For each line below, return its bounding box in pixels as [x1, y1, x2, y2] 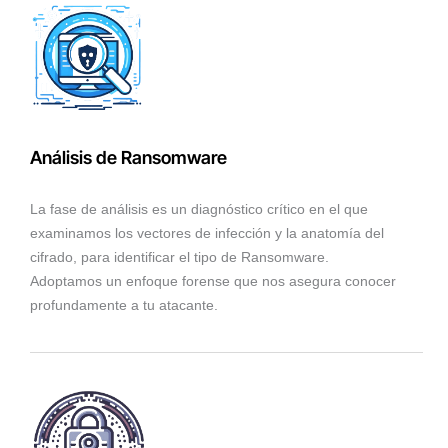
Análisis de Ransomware [30, 147, 227, 169]
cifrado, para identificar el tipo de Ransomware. [30, 249, 329, 266]
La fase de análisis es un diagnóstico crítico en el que [30, 201, 368, 218]
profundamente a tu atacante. [30, 297, 218, 314]
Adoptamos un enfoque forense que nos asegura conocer [30, 273, 396, 290]
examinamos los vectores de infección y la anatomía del [30, 225, 384, 242]
